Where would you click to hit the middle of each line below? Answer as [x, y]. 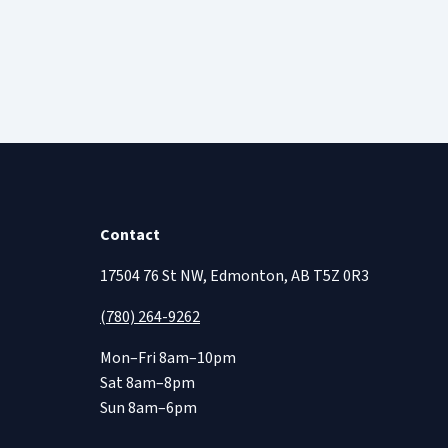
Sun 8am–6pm [148, 407]
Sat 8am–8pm [147, 382]
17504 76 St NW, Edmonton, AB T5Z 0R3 [234, 275]
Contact [130, 234]
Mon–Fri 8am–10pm [168, 357]
